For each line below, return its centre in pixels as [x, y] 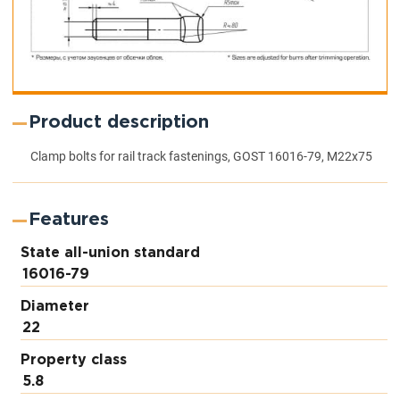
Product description [119, 122]
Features [69, 220]
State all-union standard [111, 253]
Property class [74, 360]
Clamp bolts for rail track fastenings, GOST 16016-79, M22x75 [201, 156]
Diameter [55, 307]
